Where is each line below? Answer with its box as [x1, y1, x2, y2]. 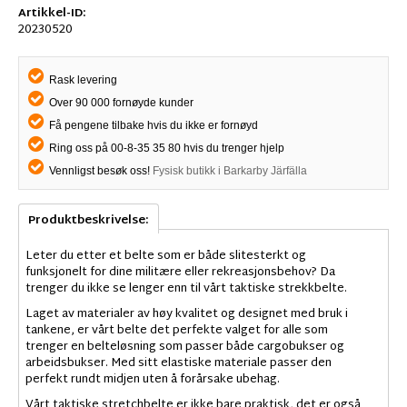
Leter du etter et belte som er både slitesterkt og [25, 245, 306, 268]
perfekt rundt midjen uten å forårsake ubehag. [25, 369, 280, 392]
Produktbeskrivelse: [28, 210, 149, 233]
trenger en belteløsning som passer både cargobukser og [25, 336, 344, 359]
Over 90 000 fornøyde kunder [46, 96, 194, 110]
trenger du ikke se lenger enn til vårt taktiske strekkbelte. [25, 278, 347, 301]
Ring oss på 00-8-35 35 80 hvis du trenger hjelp [46, 142, 284, 155]
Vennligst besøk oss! [46, 164, 153, 178]
